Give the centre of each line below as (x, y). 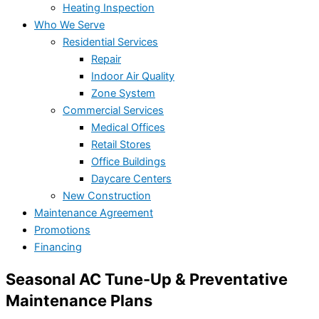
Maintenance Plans (79, 300)
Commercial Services (113, 110)
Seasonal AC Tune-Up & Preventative (147, 279)
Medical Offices (128, 127)
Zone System (123, 93)
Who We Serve (69, 25)
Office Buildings (129, 161)
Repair (106, 59)
